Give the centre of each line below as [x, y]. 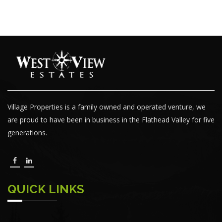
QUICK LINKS [46, 189]
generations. [27, 133]
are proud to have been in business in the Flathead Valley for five [111, 120]
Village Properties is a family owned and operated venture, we [107, 107]
